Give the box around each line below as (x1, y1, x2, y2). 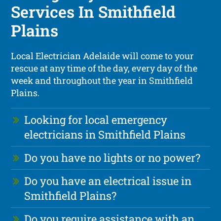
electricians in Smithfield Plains (24, 127, 186, 142)
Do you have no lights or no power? (24, 150, 201, 165)
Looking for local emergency (24, 112, 168, 127)
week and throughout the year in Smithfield (11, 74, 193, 86)
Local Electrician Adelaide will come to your (11, 49, 194, 62)
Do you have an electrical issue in (24, 173, 192, 188)
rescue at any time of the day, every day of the (11, 62, 198, 74)
